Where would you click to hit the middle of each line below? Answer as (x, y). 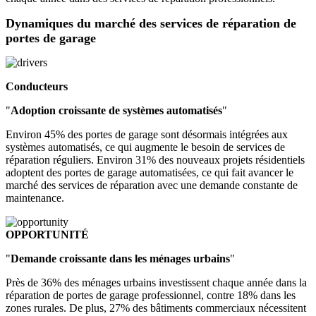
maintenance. (35, 198)
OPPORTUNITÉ (47, 235)
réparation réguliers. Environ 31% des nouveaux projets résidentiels (155, 160)
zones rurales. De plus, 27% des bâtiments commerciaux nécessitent (156, 308)
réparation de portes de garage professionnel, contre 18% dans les (151, 296)
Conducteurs (37, 87)
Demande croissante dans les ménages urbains (120, 259)
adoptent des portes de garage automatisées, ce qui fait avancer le (150, 173)
